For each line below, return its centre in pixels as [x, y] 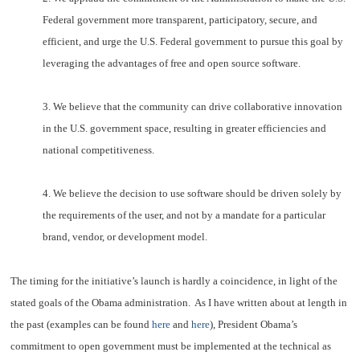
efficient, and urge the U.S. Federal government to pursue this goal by [193, 41]
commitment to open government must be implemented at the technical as [171, 346]
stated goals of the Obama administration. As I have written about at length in [179, 302]
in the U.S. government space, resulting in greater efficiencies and [185, 128]
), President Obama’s [254, 324]
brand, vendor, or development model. [125, 237]
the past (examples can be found [82, 324]
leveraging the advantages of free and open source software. [172, 63]
